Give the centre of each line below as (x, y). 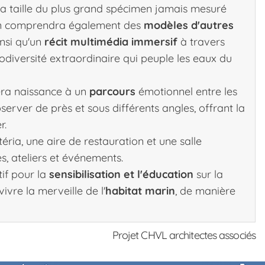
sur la (208, 174)
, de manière (205, 190)
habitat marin (140, 190)
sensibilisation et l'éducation (121, 174)
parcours (112, 91)
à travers (201, 41)
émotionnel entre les (186, 91)
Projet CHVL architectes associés (184, 235)
